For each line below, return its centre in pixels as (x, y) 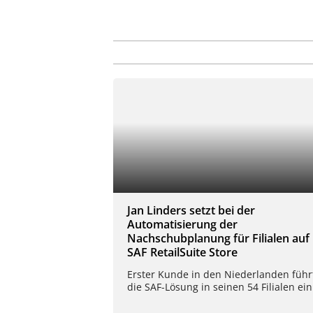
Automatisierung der (182, 225)
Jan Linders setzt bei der (191, 211)
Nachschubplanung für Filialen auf (218, 239)
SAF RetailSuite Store (182, 253)
